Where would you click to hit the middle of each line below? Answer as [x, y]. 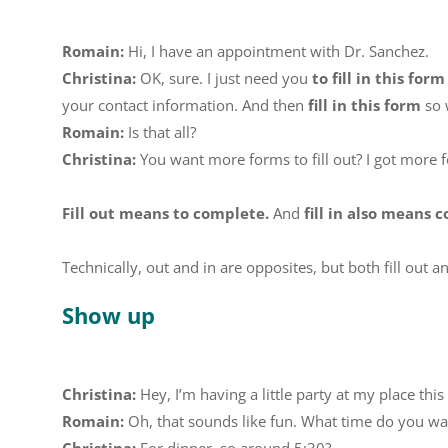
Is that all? [160, 132]
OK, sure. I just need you [224, 78]
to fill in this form [378, 78]
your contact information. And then [185, 105]
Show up [108, 315]
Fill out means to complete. [165, 213]
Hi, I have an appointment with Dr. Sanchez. [276, 51]
